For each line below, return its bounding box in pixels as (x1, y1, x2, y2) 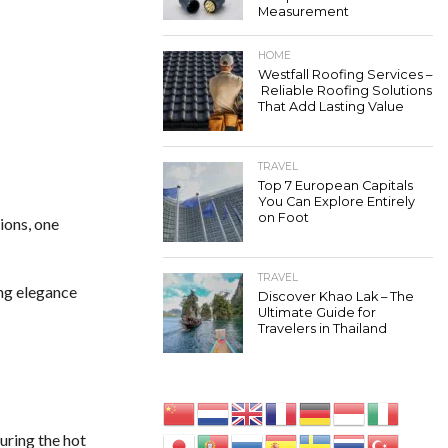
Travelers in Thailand (258, 321, 387, 336)
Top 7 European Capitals (258, 178, 413, 193)
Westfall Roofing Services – (258, 67, 432, 82)
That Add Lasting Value (258, 99, 404, 114)
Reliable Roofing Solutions (258, 83, 432, 98)
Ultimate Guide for (258, 305, 376, 320)
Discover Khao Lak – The (258, 289, 414, 304)
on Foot (258, 210, 309, 225)
